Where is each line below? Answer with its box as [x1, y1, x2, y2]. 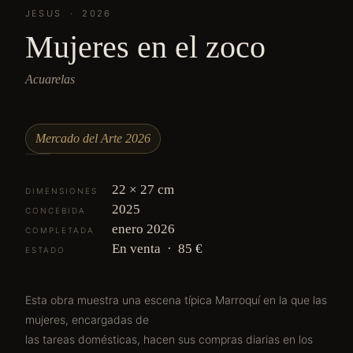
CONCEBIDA [25, 206, 86, 215]
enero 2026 [112, 221, 175, 236]
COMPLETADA [25, 225, 95, 235]
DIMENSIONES [25, 186, 98, 195]
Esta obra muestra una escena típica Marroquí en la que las [25, 293, 327, 307]
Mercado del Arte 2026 [35, 132, 150, 145]
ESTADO [25, 245, 65, 255]
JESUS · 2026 [25, 8, 112, 19]
